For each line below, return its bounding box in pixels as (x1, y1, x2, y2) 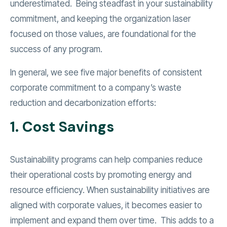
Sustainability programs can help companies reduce (10, 155, 203, 165)
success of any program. (10, 44, 102, 55)
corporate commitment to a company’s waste (10, 83, 181, 93)
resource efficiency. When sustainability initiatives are (10, 185, 210, 196)
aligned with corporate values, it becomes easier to (10, 200, 202, 211)
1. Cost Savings (10, 118, 114, 137)
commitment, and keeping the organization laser (10, 14, 191, 24)
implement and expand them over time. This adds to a (10, 215, 214, 226)
